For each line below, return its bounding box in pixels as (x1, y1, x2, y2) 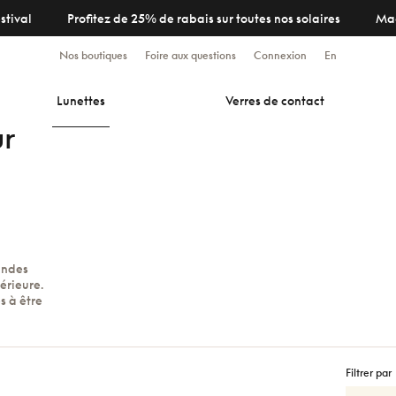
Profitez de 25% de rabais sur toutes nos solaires (66, 11, 340, 26)
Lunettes (56, 93, 105, 108)
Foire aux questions (145, 49, 236, 62)
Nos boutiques (59, 49, 127, 62)
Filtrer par (346, 366, 392, 379)
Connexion (254, 49, 307, 62)
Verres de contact (225, 93, 325, 108)
